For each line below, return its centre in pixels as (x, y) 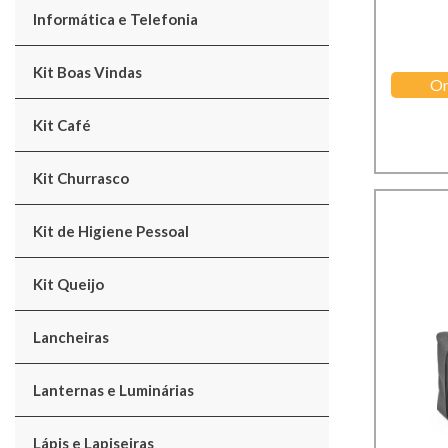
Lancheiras (71, 337)
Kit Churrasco (81, 178)
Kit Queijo (68, 284)
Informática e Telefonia (115, 19)
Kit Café (62, 125)
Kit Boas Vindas (87, 72)
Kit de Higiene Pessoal (111, 231)
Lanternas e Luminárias (113, 390)
